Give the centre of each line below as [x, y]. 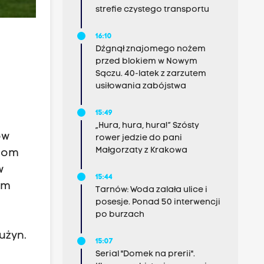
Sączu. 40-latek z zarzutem [151, 74]
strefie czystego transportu [152, 10]
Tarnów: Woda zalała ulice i [151, 190]
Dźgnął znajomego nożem [150, 49]
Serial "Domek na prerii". [145, 254]
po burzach [120, 215]
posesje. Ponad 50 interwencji [158, 202]
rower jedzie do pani [138, 138]
